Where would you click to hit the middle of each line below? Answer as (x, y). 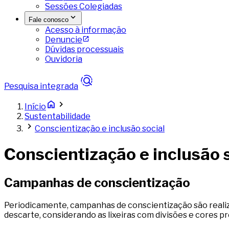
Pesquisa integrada (41, 86)
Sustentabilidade (58, 116)
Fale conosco (49, 20)
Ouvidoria (64, 59)
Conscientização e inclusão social (100, 129)
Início (35, 107)
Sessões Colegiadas (84, 6)
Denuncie (64, 40)
